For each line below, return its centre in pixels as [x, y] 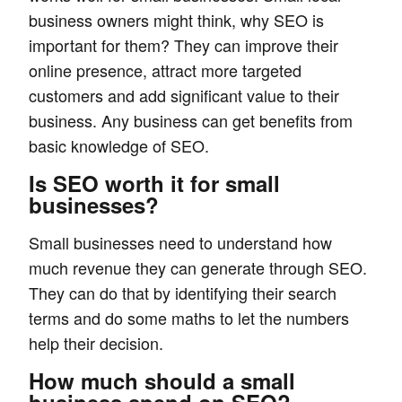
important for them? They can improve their [184, 45]
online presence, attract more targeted [165, 70]
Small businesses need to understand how [180, 242]
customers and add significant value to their [184, 95]
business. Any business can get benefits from [191, 120]
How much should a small [162, 380]
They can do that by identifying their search [183, 293]
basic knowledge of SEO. [119, 145]
